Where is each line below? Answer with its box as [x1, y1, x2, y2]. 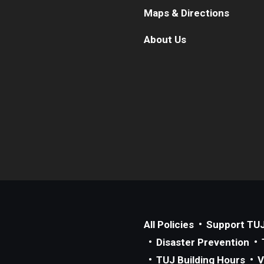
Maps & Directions [144, 6, 229, 19]
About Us [144, 33, 186, 45]
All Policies [144, 218, 194, 230]
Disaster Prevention [156, 236, 249, 248]
